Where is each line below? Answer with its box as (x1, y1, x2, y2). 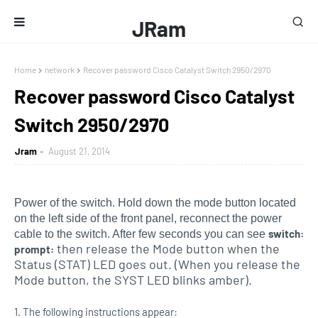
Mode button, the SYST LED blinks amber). (14, 272, 252, 287)
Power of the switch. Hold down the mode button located (14, 197, 296, 209)
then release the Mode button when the (54, 241, 280, 256)
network (45, 65, 75, 75)
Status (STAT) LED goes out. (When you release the (14, 256, 300, 272)
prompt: (14, 243, 54, 256)
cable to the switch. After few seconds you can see (14, 228, 265, 240)
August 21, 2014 (48, 146, 110, 157)
